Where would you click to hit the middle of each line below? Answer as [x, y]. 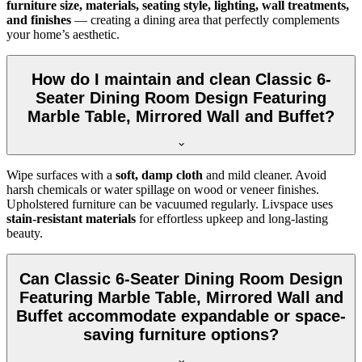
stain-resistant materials [71, 219]
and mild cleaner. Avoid [265, 175]
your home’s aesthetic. [63, 34]
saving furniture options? [181, 334]
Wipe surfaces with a [61, 175]
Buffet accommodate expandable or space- [181, 316]
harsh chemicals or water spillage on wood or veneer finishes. [163, 190]
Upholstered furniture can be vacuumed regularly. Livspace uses [170, 204]
